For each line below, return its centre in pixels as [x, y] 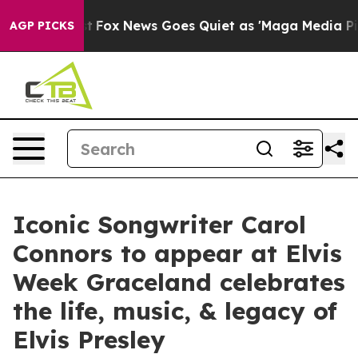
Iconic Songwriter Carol [159, 225]
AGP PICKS [42, 26]
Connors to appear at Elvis [177, 253]
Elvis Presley [89, 340]
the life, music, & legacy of [175, 311]
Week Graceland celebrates [179, 282]
